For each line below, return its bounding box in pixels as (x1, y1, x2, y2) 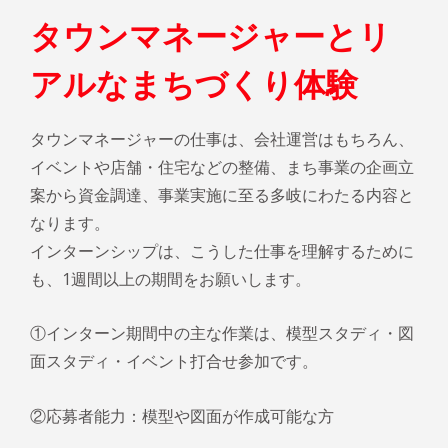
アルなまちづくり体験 (30, 60, 358, 104)
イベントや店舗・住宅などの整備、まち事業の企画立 (30, 155, 414, 178)
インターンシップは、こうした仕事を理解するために (30, 239, 414, 262)
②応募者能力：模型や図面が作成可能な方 (30, 404, 334, 427)
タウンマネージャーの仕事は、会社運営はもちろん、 (30, 127, 414, 150)
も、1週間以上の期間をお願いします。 (30, 267, 311, 290)
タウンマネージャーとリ (30, 12, 391, 56)
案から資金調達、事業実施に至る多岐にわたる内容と (30, 183, 414, 206)
